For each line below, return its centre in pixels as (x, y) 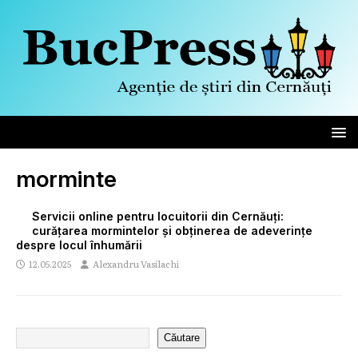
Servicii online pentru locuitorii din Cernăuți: (158, 216)
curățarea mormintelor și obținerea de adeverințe (172, 230)
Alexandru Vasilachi (136, 263)
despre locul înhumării (79, 245)
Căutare (182, 338)
